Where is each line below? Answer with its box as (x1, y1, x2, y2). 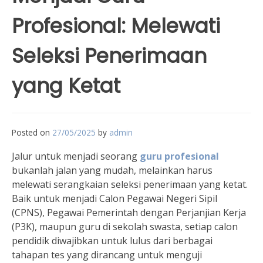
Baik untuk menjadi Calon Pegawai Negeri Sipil (12, 192, 217, 205)
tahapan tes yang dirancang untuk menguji (12, 248, 202, 261)
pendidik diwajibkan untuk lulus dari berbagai (12, 234, 213, 247)
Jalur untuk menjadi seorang (12, 150, 140, 163)
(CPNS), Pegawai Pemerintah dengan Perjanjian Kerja (12, 206, 246, 219)
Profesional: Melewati (12, 12, 220, 40)
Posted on (12, 127, 52, 138)
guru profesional (140, 150, 219, 163)
